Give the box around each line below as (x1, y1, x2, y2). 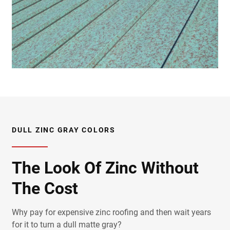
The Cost (12, 178, 78, 198)
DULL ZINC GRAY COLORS (12, 125, 116, 134)
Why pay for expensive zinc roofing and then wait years (12, 207, 211, 217)
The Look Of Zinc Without (12, 158, 199, 178)
